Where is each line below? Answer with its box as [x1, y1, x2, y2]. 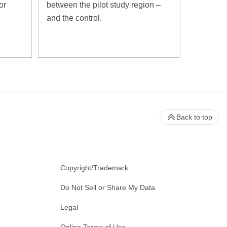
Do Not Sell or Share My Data [60, 183, 155, 192]
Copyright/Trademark [60, 163, 128, 172]
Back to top [176, 112, 212, 121]
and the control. [46, 13, 102, 22]
